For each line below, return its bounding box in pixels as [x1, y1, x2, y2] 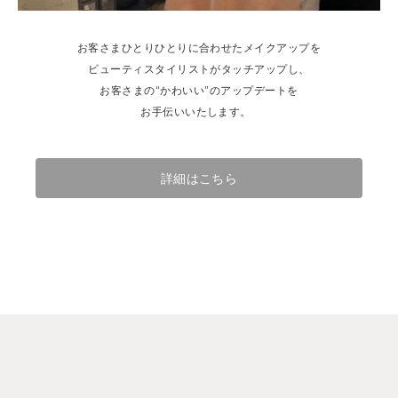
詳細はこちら [160, 170, 238, 186]
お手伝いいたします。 [140, 104, 258, 118]
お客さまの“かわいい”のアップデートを [99, 83, 298, 97]
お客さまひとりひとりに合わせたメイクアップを [76, 40, 322, 54]
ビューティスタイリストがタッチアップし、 [88, 61, 310, 76]
